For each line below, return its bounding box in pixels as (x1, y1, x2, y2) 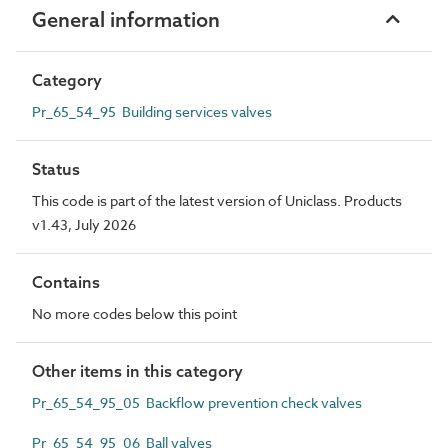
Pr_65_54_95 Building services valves (32, 101, 272, 121)
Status (32, 158, 80, 179)
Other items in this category (32, 360, 243, 381)
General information (32, 6, 220, 32)
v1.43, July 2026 (32, 214, 136, 234)
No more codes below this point (32, 303, 237, 323)
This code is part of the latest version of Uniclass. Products (32, 190, 402, 210)
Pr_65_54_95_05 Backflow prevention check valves (32, 392, 362, 412)
